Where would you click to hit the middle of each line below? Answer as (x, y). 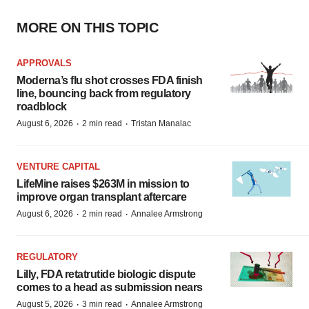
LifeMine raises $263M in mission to (103, 184)
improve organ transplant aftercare (101, 197)
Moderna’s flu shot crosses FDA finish (110, 81)
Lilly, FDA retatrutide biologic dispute (106, 275)
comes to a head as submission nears (110, 288)
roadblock (42, 107)
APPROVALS (44, 63)
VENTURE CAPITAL (58, 167)
